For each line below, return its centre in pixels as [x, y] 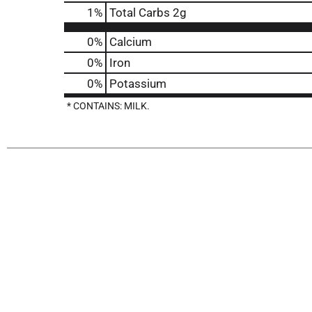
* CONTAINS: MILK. [108, 106]
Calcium [131, 42]
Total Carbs [140, 13]
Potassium [138, 84]
